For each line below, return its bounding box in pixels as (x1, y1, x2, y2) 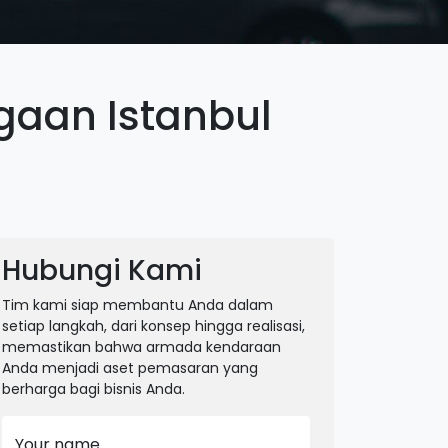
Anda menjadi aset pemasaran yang (2, 358, 258, 378)
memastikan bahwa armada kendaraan (2, 337, 281, 357)
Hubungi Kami (2, 251, 202, 290)
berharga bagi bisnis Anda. (2, 379, 185, 399)
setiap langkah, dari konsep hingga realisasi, (2, 316, 305, 336)
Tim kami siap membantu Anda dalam (2, 295, 273, 315)
